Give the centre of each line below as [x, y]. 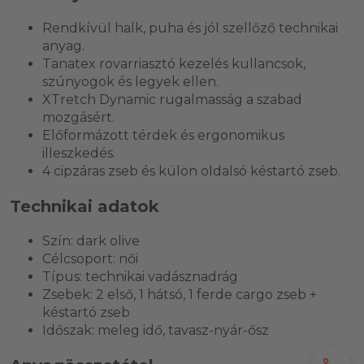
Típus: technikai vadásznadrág [140, 276]
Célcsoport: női [90, 258]
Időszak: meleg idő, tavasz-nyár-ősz [156, 330]
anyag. [63, 45]
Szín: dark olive [91, 240]
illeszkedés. [79, 153]
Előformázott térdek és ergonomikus [163, 135]
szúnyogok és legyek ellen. [130, 81]
